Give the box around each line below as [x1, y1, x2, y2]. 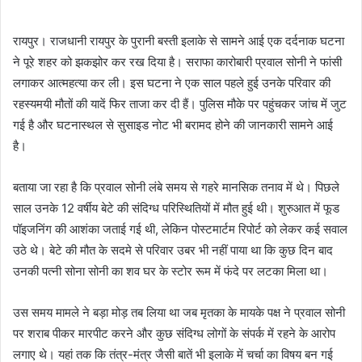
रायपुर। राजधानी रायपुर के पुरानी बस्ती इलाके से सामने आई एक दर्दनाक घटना [13, 33, 344, 48]
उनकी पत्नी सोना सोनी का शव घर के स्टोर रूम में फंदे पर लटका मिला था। [13, 263, 328, 279]
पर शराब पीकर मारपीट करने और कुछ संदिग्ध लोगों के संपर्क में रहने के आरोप [13, 326, 335, 341]
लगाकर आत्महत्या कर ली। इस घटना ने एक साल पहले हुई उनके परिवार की [13, 75, 330, 90]
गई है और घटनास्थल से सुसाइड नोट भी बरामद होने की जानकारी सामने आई [13, 117, 333, 133]
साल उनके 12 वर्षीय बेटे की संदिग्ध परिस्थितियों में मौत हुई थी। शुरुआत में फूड [13, 200, 339, 216]
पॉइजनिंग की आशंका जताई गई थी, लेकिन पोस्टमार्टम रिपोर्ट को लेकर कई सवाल [13, 221, 347, 237]
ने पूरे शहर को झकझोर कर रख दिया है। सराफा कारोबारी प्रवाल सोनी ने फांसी [13, 54, 342, 69]
